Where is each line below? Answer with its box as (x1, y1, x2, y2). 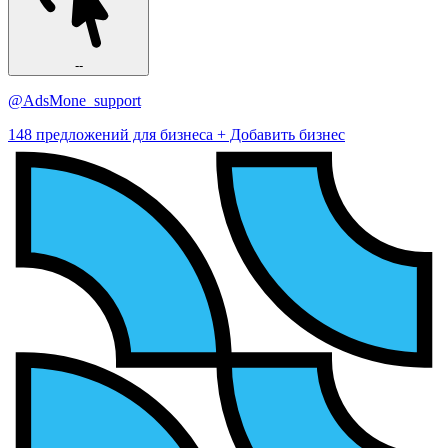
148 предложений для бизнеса (8, 126, 217, 144)
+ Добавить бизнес (217, 126, 345, 144)
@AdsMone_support (8, 92, 141, 110)
